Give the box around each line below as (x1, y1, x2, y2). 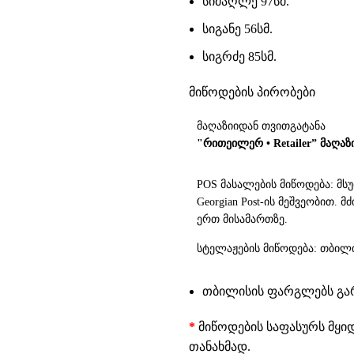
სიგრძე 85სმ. (202, 50, 277, 63)
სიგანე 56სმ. (202, 22, 273, 36)
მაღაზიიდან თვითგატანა (197, 120, 326, 132)
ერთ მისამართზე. (197, 213, 288, 225)
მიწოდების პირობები (189, 85, 315, 99)
